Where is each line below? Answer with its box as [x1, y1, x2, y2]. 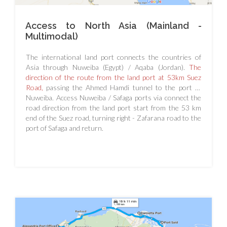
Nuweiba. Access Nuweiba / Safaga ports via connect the [26, 93, 201, 102]
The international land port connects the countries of [26, 52, 201, 61]
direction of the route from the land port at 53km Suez [26, 72, 201, 82]
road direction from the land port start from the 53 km [26, 103, 201, 112]
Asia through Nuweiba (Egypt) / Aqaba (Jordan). [26, 62, 189, 71]
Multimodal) [25, 30, 78, 42]
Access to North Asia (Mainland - [25, 20, 202, 31]
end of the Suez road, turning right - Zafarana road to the [26, 113, 201, 122]
